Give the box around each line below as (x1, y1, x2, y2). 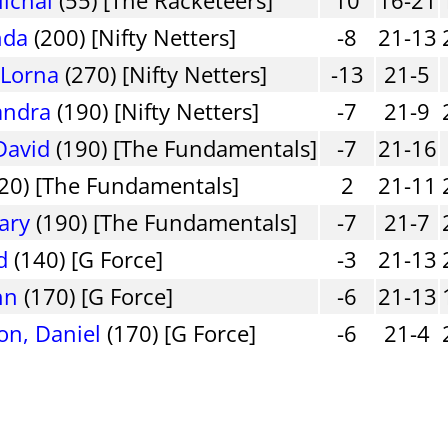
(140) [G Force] (8, 243, 164, 274)
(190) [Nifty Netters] (51, 95, 260, 126)
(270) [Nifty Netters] (59, 58, 268, 89)
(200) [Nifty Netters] (28, 21, 237, 52)
